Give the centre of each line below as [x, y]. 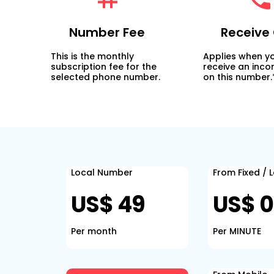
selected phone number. [106, 77]
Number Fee [107, 32]
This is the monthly [93, 56]
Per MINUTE [237, 231]
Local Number [102, 172]
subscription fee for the [104, 67]
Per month [94, 231]
